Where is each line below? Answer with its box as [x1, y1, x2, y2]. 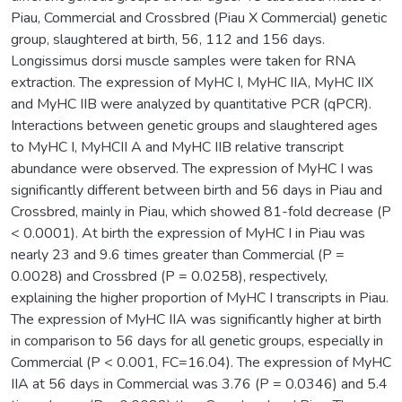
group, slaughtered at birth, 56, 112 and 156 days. [11, 29, 325, 49]
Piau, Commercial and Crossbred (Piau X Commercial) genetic [11, 7, 387, 28]
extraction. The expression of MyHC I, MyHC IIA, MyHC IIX [11, 72, 373, 92]
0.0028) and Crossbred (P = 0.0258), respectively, [11, 266, 328, 286]
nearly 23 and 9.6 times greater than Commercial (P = [11, 244, 345, 265]
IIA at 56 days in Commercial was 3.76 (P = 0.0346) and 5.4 [11, 373, 388, 394]
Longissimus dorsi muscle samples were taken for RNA [11, 50, 356, 71]
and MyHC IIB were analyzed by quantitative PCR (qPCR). [11, 93, 371, 114]
